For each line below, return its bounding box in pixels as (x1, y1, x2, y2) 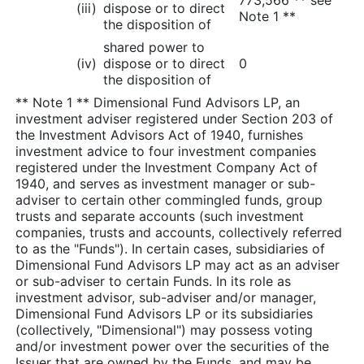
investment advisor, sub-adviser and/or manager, (15, 288, 316, 305)
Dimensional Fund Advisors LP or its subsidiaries (15, 305, 313, 322)
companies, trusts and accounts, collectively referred (15, 223, 342, 240)
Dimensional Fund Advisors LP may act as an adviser (15, 256, 340, 273)
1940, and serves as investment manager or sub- (15, 175, 315, 192)
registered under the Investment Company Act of (15, 158, 318, 175)
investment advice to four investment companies (15, 142, 316, 159)
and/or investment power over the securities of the (15, 337, 329, 354)
